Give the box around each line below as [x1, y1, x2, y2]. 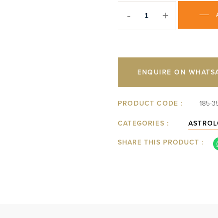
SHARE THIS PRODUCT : [118, 137, 203, 147]
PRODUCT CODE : [118, 98, 183, 109]
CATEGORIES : [118, 118, 169, 128]
